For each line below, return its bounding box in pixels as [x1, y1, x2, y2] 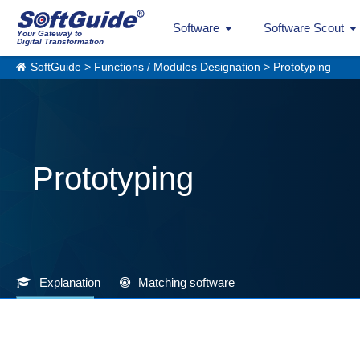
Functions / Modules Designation [94, 61, 260, 73]
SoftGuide [31, 61, 81, 73]
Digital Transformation [17, 37, 104, 46]
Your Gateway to [17, 29, 82, 38]
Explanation [39, 276, 100, 289]
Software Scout [263, 21, 344, 35]
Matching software [138, 276, 235, 289]
